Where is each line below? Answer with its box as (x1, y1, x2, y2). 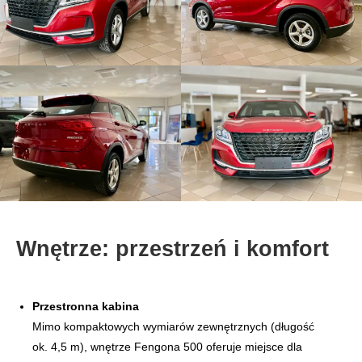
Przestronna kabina (32, 300, 139, 314)
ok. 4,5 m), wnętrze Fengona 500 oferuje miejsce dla (32, 340, 302, 354)
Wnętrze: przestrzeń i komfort (16, 236, 329, 261)
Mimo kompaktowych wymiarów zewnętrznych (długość (32, 320, 314, 334)
